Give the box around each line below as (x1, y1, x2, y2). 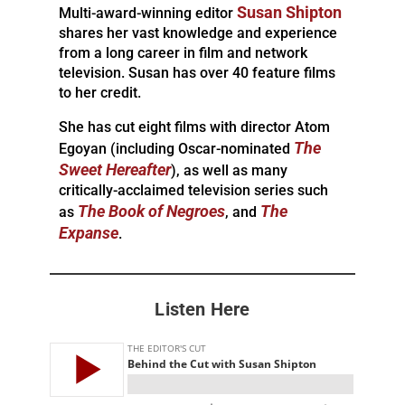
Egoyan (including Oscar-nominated (59, 140, 294, 158)
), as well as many (171, 162, 287, 180)
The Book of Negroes (78, 202, 225, 221)
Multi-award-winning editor (59, 5, 237, 23)
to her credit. (59, 84, 141, 102)
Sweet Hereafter (59, 161, 171, 180)
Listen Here (155, 298, 250, 321)
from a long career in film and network (59, 44, 307, 62)
